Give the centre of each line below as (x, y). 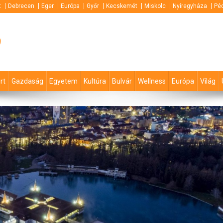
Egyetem (63, 81)
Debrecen (21, 6)
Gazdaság (27, 81)
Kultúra (95, 81)
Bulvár (122, 81)
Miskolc (155, 6)
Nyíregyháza (190, 6)
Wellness (152, 81)
